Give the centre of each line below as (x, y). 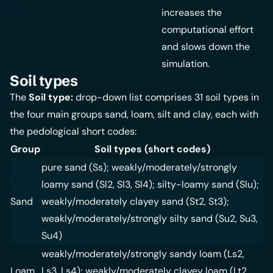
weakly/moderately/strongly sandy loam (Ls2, (143, 254)
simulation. (186, 64)
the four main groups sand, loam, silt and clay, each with (134, 115)
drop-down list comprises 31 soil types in (166, 97)
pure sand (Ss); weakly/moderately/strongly (139, 168)
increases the (192, 13)
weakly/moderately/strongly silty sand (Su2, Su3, (150, 219)
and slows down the (206, 47)
